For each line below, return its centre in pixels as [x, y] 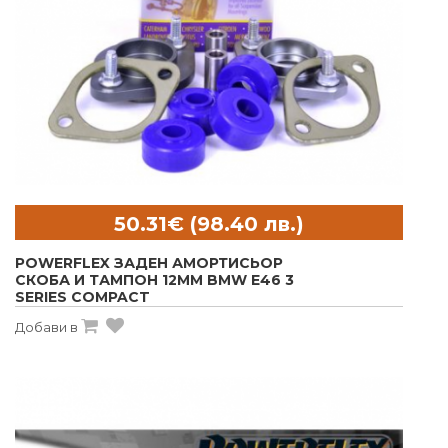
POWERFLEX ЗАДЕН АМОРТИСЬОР [149, 263]
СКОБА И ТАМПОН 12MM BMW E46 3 [154, 280]
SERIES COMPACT [82, 297]
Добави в [46, 327]
